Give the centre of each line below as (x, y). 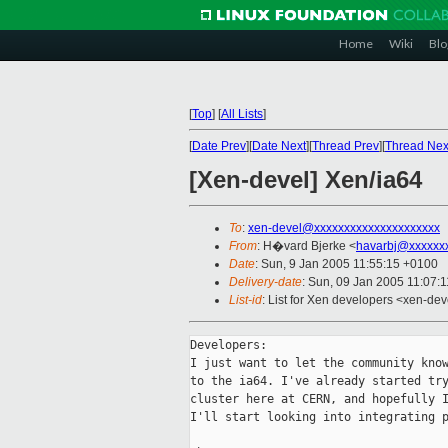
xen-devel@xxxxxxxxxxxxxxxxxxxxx (344, 228)
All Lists (242, 114)
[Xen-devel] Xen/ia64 (305, 180)
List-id (245, 300)
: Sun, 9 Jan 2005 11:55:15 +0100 (346, 264)
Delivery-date (265, 282)
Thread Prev (345, 146)
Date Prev (219, 146)
